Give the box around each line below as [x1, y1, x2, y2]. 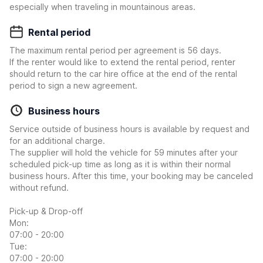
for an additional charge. [9, 136, 105, 146]
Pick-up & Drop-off [9, 206, 83, 216]
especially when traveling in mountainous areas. [9, 2, 195, 12]
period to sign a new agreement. [9, 80, 137, 90]
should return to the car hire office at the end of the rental [9, 69, 237, 79]
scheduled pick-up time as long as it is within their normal [9, 159, 231, 169]
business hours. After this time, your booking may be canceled [9, 171, 253, 181]
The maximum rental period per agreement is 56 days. [9, 45, 221, 55]
